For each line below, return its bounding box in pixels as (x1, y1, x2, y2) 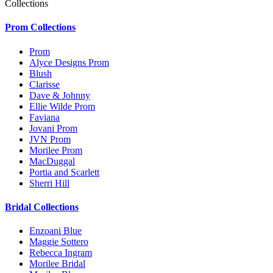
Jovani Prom (29, 122, 77, 133)
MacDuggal (29, 155, 75, 166)
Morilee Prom (29, 144, 82, 155)
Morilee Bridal (29, 258, 85, 269)
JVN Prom (29, 133, 71, 144)
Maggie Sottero (29, 236, 88, 247)
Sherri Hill (29, 177, 69, 188)
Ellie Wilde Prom (29, 101, 95, 112)
